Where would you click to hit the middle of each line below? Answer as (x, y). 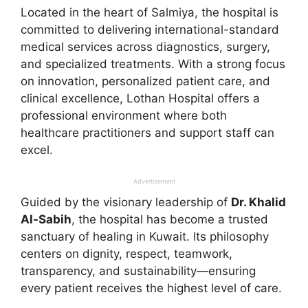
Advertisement (154, 181)
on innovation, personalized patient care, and (145, 81)
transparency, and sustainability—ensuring (138, 271)
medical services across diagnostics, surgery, (145, 47)
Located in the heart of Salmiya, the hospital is (150, 13)
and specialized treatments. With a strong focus (153, 64)
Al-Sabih (46, 219)
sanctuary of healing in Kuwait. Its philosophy (145, 236)
